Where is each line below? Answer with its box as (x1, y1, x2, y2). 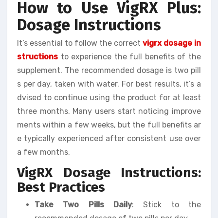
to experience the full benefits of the (58, 52, 201, 61)
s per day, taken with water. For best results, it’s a (17, 79, 201, 89)
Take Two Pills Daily (35, 200, 132, 209)
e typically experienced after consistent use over (17, 134, 201, 143)
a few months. (17, 147, 70, 157)
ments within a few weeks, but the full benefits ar (17, 120, 201, 129)
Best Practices (17, 179, 105, 195)
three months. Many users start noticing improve (17, 107, 201, 116)
